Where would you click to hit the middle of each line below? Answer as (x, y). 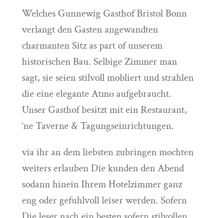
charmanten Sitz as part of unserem (92, 45)
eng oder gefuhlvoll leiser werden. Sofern (104, 200)
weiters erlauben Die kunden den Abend (103, 168)
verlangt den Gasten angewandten (90, 29)
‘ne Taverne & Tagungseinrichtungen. (98, 126)
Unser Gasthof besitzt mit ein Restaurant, (104, 110)
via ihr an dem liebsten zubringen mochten (108, 152)
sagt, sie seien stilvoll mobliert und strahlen (108, 78)
